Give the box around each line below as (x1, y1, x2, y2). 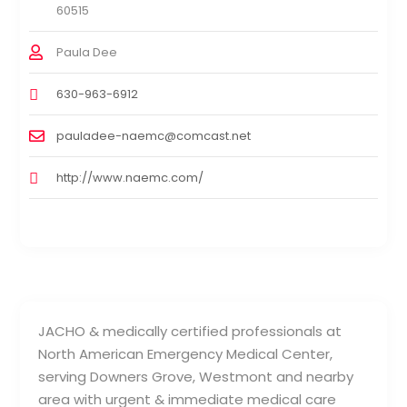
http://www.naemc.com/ (56, 168, 204, 186)
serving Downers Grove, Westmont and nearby (38, 366, 354, 386)
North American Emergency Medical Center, (38, 343, 333, 363)
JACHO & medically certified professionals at (38, 321, 342, 341)
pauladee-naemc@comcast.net (56, 126, 252, 144)
